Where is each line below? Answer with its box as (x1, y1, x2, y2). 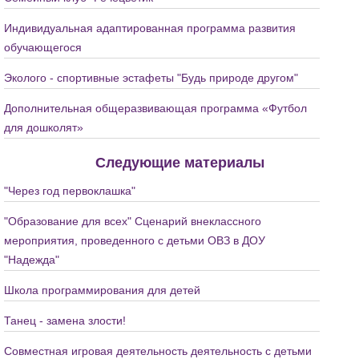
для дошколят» (4, 121, 83, 134)
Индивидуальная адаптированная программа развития (4, 22, 296, 34)
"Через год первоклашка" (4, 184, 135, 197)
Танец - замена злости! (4, 314, 126, 327)
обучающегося (4, 41, 82, 54)
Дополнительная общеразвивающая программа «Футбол (4, 102, 307, 115)
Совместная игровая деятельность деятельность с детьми (4, 345, 312, 357)
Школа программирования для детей (4, 284, 200, 296)
